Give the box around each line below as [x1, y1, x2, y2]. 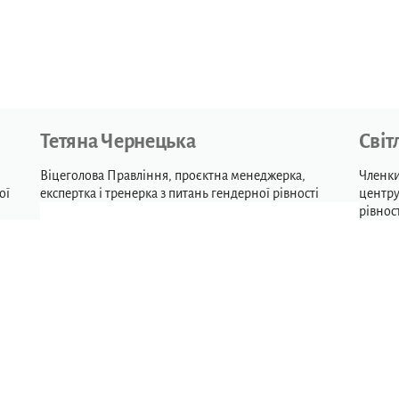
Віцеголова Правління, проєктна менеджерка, [40, 168, 306, 183]
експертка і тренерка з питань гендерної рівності [40, 186, 320, 200]
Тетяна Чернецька [40, 131, 196, 152]
